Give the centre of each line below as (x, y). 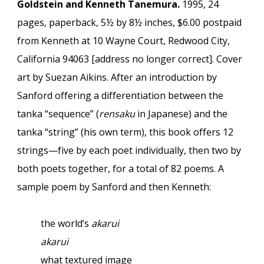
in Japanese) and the (181, 114)
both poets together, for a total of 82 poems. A (121, 169)
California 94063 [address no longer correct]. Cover (130, 59)
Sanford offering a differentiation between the (121, 95)
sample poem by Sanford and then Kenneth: (114, 187)
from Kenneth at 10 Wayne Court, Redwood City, (124, 41)
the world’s (66, 223)
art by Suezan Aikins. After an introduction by (117, 77)
